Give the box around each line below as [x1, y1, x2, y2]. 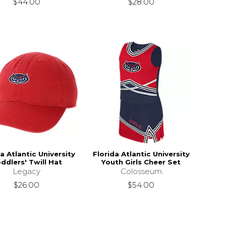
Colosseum [120, 166, 162, 176]
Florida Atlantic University [92, 149, 190, 158]
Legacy [13, 166, 41, 176]
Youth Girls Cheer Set [101, 157, 181, 166]
